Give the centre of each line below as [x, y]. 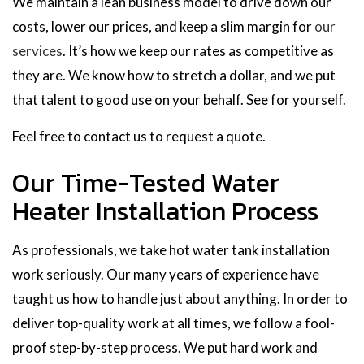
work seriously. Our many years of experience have [166, 274]
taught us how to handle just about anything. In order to [180, 298]
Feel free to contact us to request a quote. [139, 136]
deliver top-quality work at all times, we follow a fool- [173, 323]
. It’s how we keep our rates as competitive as [198, 50]
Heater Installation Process [165, 211]
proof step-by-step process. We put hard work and [165, 347]
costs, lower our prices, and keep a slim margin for [163, 26]
